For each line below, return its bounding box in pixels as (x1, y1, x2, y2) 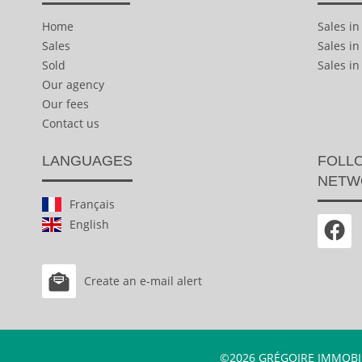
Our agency (42, 77, 104, 92)
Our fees (42, 96, 89, 112)
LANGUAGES (42, 152, 133, 169)
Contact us (42, 116, 99, 131)
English (69, 216, 109, 232)
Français (69, 196, 115, 212)
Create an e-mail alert (84, 273, 202, 288)
